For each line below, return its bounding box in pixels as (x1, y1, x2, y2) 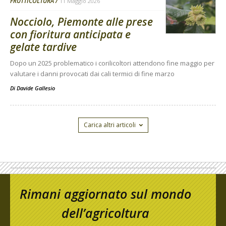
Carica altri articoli (83, 121, 136, 130)
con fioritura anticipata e (10, 27, 131, 42)
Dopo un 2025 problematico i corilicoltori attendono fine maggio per (10, 59, 214, 68)
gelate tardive (10, 40, 77, 54)
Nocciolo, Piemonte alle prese (10, 15, 153, 29)
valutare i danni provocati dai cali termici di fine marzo (10, 69, 175, 79)
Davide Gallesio (17, 84, 55, 92)
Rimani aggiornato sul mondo (20, 185, 191, 203)
